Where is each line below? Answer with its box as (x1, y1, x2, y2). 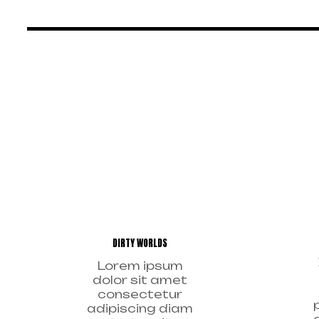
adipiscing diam (87, 300, 193, 315)
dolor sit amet (93, 272, 187, 287)
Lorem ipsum (97, 258, 183, 273)
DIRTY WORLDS (113, 235, 167, 250)
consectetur (98, 286, 182, 301)
